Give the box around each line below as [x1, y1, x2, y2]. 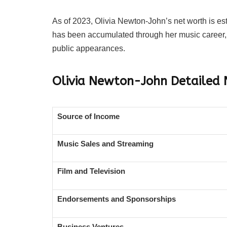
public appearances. [52, 44, 125, 53]
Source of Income [57, 111, 120, 121]
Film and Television [57, 166, 125, 175]
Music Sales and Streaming [57, 139, 154, 148]
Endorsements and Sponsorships [57, 194, 176, 203]
